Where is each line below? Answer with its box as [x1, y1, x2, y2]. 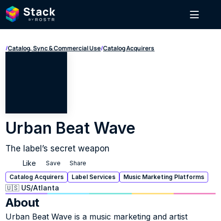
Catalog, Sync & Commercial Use [8, 44, 101, 52]
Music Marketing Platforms [123, 173, 205, 181]
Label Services [72, 173, 116, 181]
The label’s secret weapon [5, 144, 110, 153]
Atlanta [33, 184, 60, 192]
